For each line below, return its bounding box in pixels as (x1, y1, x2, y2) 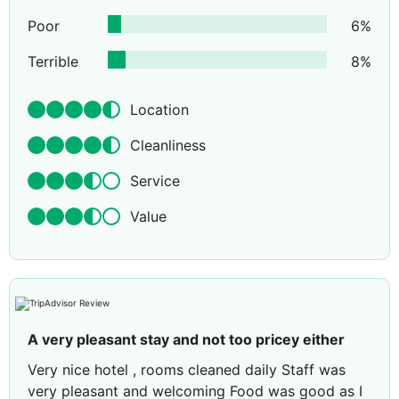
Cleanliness (130, 136, 206, 155)
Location (130, 101, 189, 119)
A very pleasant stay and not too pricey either (28, 330, 345, 349)
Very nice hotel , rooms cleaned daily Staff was (28, 361, 346, 379)
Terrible (28, 53, 78, 71)
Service (130, 172, 180, 191)
